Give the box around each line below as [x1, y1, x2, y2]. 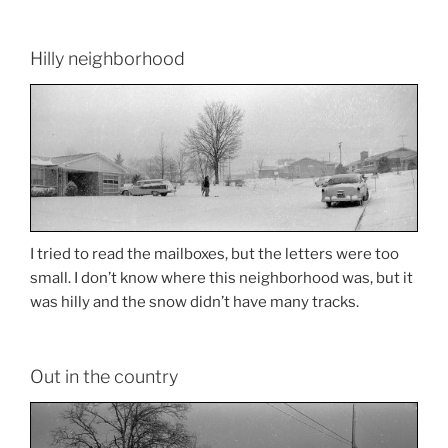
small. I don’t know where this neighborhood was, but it [30, 269, 413, 288]
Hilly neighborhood [30, 47, 185, 69]
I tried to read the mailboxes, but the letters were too [30, 245, 399, 264]
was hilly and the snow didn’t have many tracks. [30, 293, 359, 312]
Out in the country [30, 365, 178, 387]
